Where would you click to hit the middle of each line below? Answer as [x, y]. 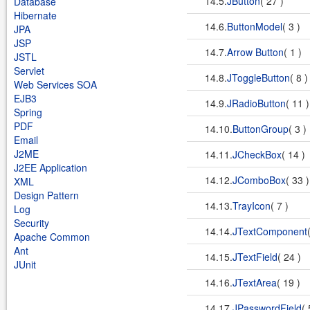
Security [31, 223]
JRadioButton [256, 103]
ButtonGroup [261, 129]
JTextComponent [270, 231]
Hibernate [35, 15]
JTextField [255, 257]
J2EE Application [51, 167]
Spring [28, 112]
